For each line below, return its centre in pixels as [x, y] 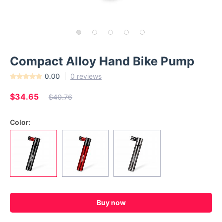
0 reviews [86, 76]
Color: [20, 122]
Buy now [111, 202]
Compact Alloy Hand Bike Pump [102, 61]
